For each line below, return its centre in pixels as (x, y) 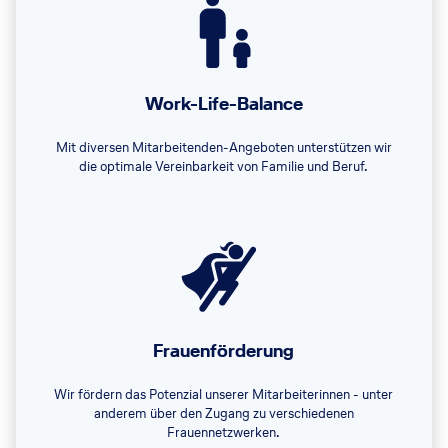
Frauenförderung (223, 351)
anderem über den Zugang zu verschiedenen (223, 414)
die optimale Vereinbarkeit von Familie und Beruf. (223, 167)
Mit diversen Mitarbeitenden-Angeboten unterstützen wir (223, 148)
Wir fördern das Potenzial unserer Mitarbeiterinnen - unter (223, 395)
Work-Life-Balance (223, 104)
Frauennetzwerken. (223, 433)
